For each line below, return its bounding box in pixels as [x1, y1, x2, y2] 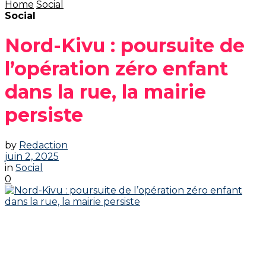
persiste [5, 103, 83, 127]
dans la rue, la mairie [5, 80, 206, 104]
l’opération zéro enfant [5, 57, 228, 81]
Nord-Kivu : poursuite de [5, 34, 245, 58]
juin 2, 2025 [5, 150, 59, 162]
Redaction [19, 139, 68, 151]
